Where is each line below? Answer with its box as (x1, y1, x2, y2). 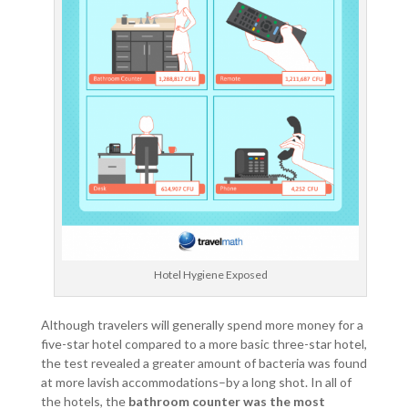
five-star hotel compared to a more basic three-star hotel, (40, 336, 367, 352)
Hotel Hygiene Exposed (153, 268, 268, 282)
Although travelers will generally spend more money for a (40, 317, 363, 333)
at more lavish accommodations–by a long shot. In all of (40, 374, 352, 391)
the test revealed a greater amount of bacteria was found (40, 355, 367, 372)
